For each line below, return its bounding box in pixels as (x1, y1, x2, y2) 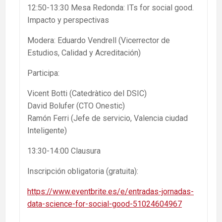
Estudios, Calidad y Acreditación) (27, 48, 141, 58)
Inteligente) (27, 126, 67, 136)
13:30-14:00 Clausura (27, 146, 101, 156)
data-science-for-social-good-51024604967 (27, 199, 182, 209)
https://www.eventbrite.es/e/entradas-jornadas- (27, 187, 194, 197)
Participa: (27, 68, 59, 78)
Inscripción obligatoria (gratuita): (27, 166, 138, 176)
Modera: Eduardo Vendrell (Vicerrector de (27, 36, 170, 46)
